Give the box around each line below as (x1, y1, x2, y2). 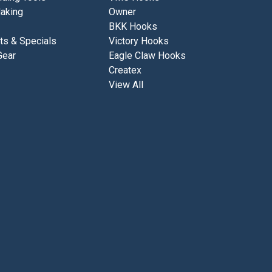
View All (108, 78, 143, 90)
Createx (108, 64, 141, 76)
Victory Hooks (108, 35, 169, 47)
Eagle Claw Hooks (108, 49, 186, 61)
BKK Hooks (108, 20, 157, 32)
